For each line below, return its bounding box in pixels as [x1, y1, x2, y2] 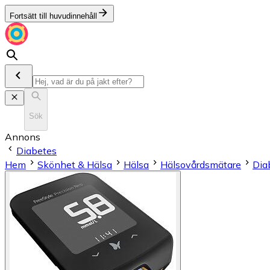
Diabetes [16, 144, 57, 157]
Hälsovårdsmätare [160, 158, 241, 171]
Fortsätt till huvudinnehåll [10, 11, 97, 20]
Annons [5, 130, 40, 143]
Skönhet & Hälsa [37, 158, 112, 171]
